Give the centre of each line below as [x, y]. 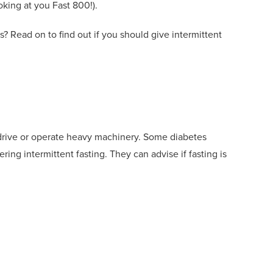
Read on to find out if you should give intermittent [116, 34]
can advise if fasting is [180, 154]
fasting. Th [98, 154]
